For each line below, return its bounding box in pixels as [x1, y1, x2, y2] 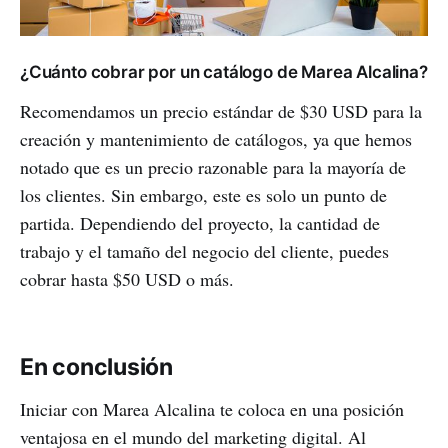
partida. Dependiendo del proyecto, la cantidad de [20, 211, 380, 236]
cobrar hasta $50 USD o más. [20, 267, 234, 292]
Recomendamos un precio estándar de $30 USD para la [20, 99, 422, 124]
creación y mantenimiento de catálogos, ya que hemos [20, 127, 412, 152]
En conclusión [20, 353, 174, 382]
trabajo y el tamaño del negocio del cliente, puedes [20, 239, 389, 264]
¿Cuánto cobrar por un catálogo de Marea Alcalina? [20, 62, 428, 83]
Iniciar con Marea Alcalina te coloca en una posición [20, 397, 404, 422]
